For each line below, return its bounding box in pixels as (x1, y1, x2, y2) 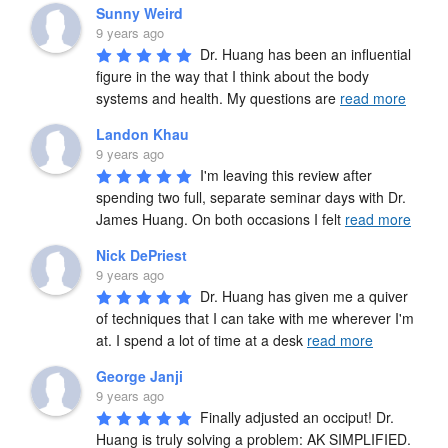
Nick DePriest (96, 244, 187, 265)
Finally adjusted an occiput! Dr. (200, 406, 394, 427)
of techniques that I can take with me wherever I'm (96, 307, 414, 328)
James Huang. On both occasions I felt (96, 208, 345, 229)
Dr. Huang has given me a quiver (200, 285, 408, 306)
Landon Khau (96, 123, 189, 144)
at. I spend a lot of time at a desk (96, 329, 307, 350)
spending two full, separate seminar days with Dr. (96, 186, 406, 207)
